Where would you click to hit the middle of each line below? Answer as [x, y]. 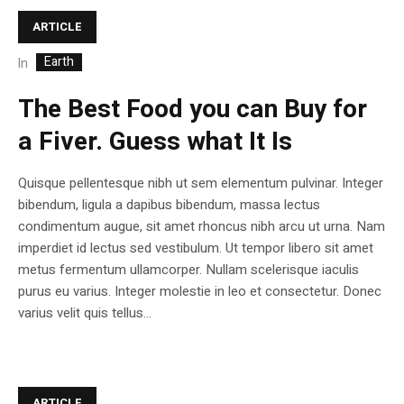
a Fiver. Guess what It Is [155, 142]
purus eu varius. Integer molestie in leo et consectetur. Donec [200, 291]
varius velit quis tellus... [85, 312]
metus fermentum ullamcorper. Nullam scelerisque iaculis [188, 269]
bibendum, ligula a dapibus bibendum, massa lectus [169, 204]
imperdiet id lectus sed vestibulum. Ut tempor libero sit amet [196, 248]
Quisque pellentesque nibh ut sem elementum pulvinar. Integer [201, 183]
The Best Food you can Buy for [193, 109]
